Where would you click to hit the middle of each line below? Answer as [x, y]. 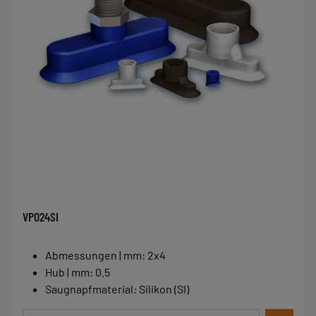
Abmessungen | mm [93, 255]
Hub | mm [67, 272]
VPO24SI [41, 217]
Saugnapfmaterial [89, 289]
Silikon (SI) [164, 289]
